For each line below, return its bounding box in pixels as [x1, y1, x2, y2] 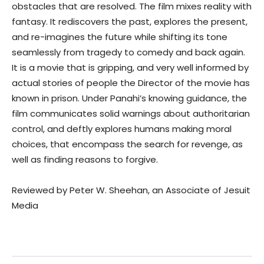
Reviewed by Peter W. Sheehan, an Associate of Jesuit [12, 183, 250, 196]
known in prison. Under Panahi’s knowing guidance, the [12, 91, 247, 104]
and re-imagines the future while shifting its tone [12, 30, 227, 43]
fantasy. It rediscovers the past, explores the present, [12, 15, 247, 28]
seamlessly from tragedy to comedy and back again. [12, 45, 245, 58]
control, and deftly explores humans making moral [12, 122, 232, 135]
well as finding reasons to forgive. [12, 153, 158, 166]
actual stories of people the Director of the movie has [12, 76, 250, 89]
